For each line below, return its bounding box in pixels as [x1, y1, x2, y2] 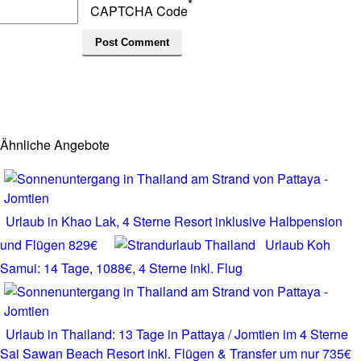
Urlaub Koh [265, 235, 330, 254]
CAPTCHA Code [90, 2, 188, 20]
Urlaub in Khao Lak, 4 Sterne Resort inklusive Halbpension [6, 212, 342, 230]
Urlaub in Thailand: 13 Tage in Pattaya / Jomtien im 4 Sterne [6, 325, 348, 343]
